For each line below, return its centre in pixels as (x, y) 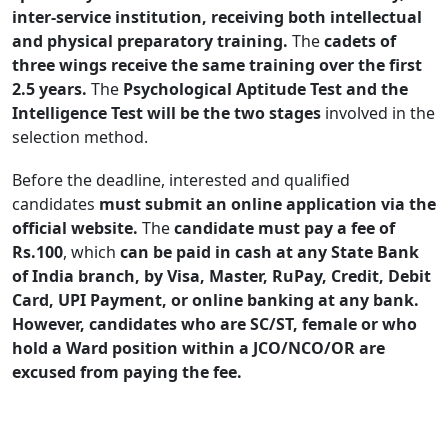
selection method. (80, 136)
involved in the (378, 112)
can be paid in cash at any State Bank (269, 251)
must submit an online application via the (267, 203)
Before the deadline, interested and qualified (181, 179)
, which (91, 251)
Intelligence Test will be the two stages (166, 112)
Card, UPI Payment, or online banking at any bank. (215, 299)
